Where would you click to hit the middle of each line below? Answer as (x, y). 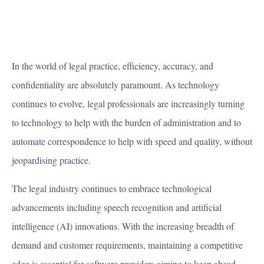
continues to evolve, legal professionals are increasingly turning (128, 104)
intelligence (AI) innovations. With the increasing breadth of (123, 226)
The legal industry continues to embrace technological (112, 189)
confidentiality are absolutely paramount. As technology (115, 85)
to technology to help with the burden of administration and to (126, 123)
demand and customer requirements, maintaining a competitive (127, 245)
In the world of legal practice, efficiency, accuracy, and (113, 66)
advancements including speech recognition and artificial (117, 207)
